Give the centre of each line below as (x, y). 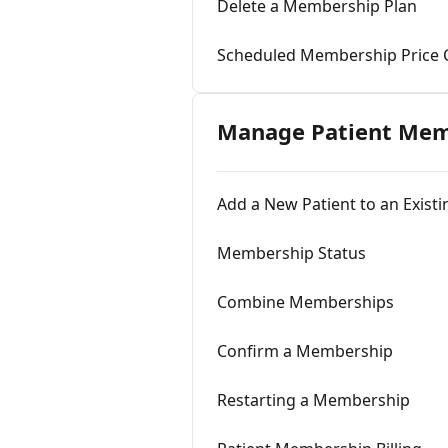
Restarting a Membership (313, 400)
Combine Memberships (305, 302)
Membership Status (291, 253)
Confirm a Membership (305, 351)
